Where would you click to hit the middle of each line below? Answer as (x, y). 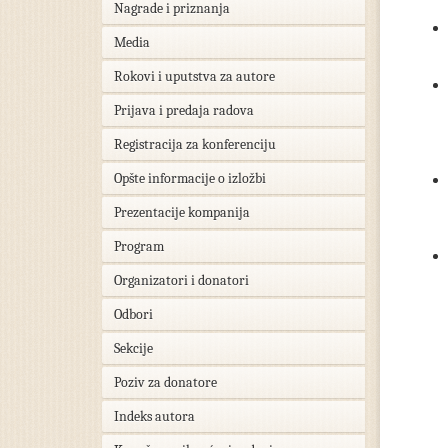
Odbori (133, 314)
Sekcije (133, 348)
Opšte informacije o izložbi (190, 178)
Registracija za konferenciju (195, 144)
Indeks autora (154, 416)
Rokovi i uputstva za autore (194, 76)
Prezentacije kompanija (182, 212)
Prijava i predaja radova (184, 110)
